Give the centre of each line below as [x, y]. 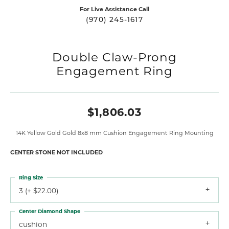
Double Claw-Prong [114, 56]
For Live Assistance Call [114, 9]
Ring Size [31, 177]
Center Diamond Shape [50, 211]
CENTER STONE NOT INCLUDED [56, 152]
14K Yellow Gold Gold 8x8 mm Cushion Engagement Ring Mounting [114, 132]
